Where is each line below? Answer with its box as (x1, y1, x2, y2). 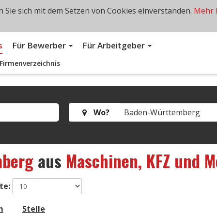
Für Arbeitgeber (82, 40, 147, 51)
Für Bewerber (12, 40, 68, 51)
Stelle (22, 203, 45, 214)
